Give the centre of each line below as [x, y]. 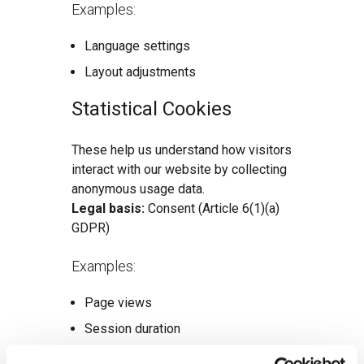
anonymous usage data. [140, 189]
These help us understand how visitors [182, 150]
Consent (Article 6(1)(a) [212, 208]
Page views [118, 303]
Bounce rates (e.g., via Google [168, 355]
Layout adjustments [140, 72]
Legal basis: [108, 208]
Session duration [132, 329]
